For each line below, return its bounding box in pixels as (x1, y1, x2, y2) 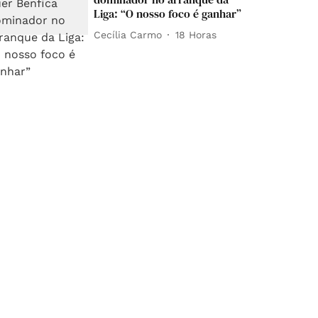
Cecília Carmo (94, 28, 163, 40)
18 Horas (175, 28, 217, 40)
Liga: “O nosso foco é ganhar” (94, 6, 242, 22)
